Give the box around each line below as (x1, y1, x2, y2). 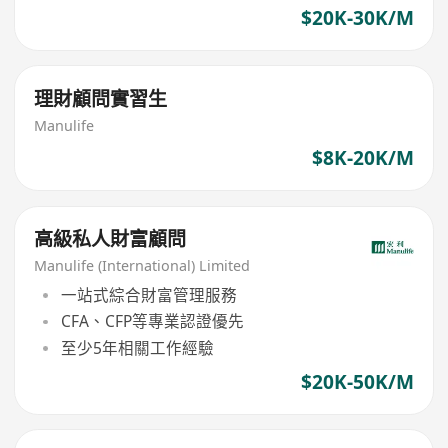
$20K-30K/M (300, 4, 414, 31)
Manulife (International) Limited (34, 256, 251, 276)
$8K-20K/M (311, 145, 414, 171)
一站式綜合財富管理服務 (60, 284, 237, 306)
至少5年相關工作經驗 (60, 336, 214, 359)
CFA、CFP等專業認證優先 (60, 310, 244, 333)
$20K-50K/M (300, 368, 414, 395)
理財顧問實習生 (34, 85, 168, 112)
